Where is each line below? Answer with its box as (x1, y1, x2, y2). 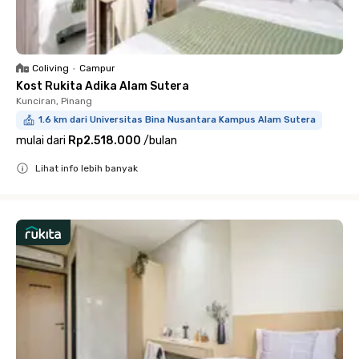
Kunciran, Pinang (16, 95, 92, 107)
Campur (79, 63, 115, 74)
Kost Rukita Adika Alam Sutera (16, 79, 189, 93)
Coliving (32, 63, 69, 74)
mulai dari (16, 134, 66, 147)
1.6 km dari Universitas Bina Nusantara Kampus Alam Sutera (38, 115, 316, 125)
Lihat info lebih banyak (35, 163, 138, 174)
